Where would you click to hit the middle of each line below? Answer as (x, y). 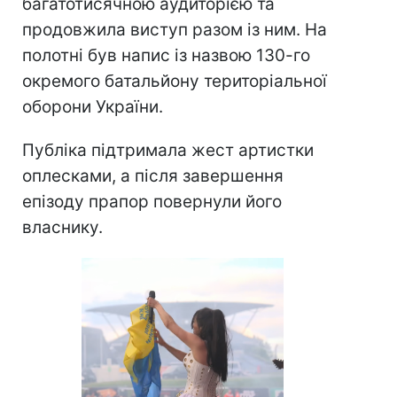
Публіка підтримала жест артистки (168, 151)
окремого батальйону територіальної (175, 82)
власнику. (62, 228)
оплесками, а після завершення (153, 176)
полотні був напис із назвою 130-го (166, 56)
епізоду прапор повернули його (152, 202)
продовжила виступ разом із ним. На (175, 30)
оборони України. (93, 107)
